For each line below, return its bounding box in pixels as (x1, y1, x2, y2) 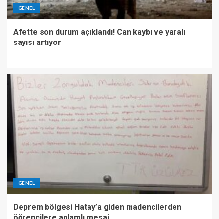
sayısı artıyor (13, 38, 61, 47)
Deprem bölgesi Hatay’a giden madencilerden (13, 202, 181, 212)
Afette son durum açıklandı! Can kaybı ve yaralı (13, 27, 185, 37)
